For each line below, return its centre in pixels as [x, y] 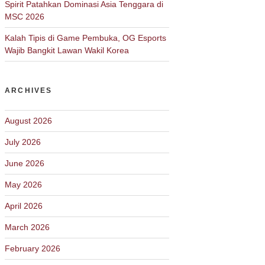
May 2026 [23, 185]
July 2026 [23, 142]
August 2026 [28, 121]
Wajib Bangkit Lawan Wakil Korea [67, 50]
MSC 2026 [25, 17]
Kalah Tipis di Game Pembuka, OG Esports [85, 38]
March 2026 [27, 227]
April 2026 [24, 206]
